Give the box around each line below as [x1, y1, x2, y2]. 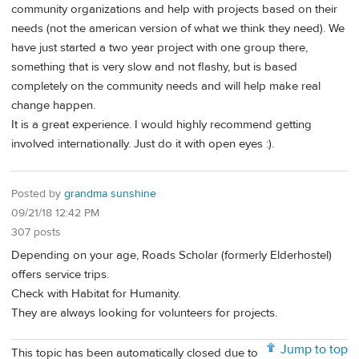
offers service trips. [11, 266, 109, 282]
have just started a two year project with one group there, [11, 40, 308, 56]
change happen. [11, 98, 95, 114]
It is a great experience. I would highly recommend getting [11, 117, 312, 133]
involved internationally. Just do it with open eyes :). [11, 136, 274, 152]
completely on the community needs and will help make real [11, 79, 321, 95]
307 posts [11, 225, 61, 240]
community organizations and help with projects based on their [11, 2, 337, 18]
